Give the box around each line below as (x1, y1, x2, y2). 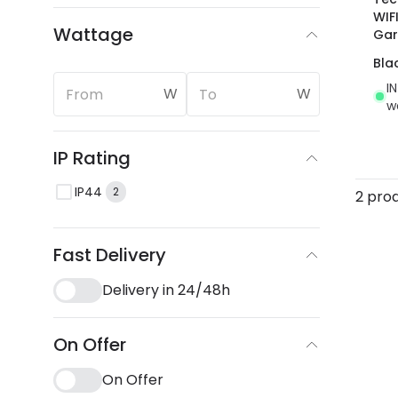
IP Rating (53, 146, 131, 171)
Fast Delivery (53, 243, 166, 267)
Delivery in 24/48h (102, 280, 230, 300)
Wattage (53, 22, 133, 47)
